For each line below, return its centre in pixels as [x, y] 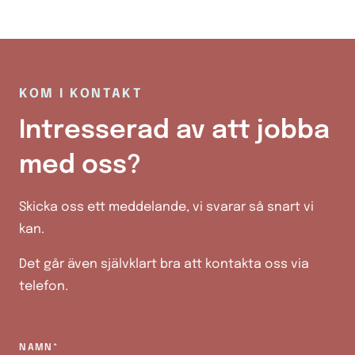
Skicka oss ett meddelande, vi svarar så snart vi [166, 208]
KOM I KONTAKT [81, 94]
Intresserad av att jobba [174, 132]
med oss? [80, 166]
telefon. [44, 287]
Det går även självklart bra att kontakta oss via [164, 265]
